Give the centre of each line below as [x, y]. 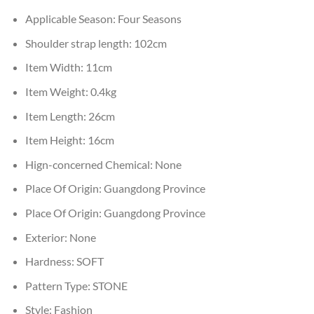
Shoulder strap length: [79, 43]
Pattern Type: [59, 285]
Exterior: [47, 237]
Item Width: [55, 67]
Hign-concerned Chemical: [90, 164]
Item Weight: [57, 91]
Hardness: [50, 261]
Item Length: [56, 116]
